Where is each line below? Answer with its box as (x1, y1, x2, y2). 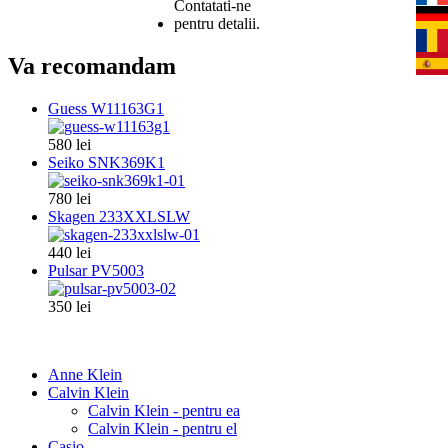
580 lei (48, 135, 91, 153)
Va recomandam (8, 52, 176, 79)
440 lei (48, 243, 91, 261)
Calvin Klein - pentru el (88, 419, 237, 437)
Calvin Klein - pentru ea (88, 401, 240, 419)
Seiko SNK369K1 (48, 153, 165, 171)
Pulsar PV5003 (48, 261, 144, 279)
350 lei (48, 297, 91, 315)
